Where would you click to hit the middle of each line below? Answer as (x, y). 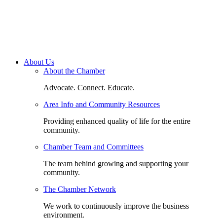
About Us (39, 62)
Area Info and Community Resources (102, 105)
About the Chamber (74, 71)
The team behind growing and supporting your (116, 164)
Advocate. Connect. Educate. (89, 88)
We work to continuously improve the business (116, 206)
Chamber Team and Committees (93, 147)
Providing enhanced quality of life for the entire (117, 121)
